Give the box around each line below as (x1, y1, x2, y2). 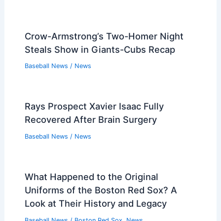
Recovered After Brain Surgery (24, 114, 157, 125)
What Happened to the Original (24, 171, 158, 183)
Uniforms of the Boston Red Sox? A (24, 184, 177, 196)
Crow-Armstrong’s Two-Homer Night (24, 30, 184, 41)
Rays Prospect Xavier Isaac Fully (24, 101, 164, 112)
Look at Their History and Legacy (24, 198, 167, 209)
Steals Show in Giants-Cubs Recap (24, 43, 175, 55)
